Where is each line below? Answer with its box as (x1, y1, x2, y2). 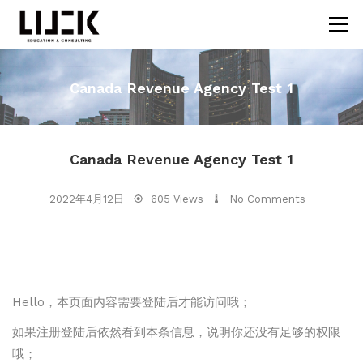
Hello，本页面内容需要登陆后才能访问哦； (12, 294, 251, 310)
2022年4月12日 (49, 192, 124, 205)
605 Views (151, 192, 203, 205)
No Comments (229, 192, 305, 205)
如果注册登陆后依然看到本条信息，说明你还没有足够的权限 (12, 324, 340, 340)
